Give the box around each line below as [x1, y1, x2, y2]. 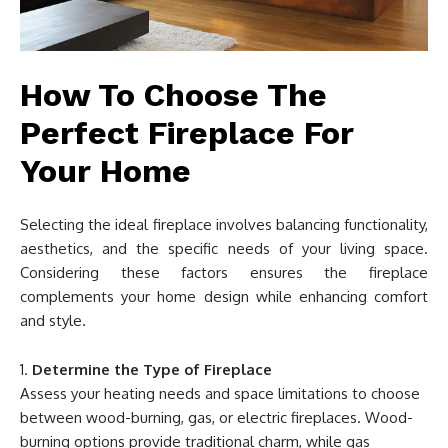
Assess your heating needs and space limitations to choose [20, 383, 420, 403]
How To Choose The [20, 75, 327, 114]
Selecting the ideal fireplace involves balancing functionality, [20, 214, 428, 234]
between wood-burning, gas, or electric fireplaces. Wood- [20, 407, 413, 427]
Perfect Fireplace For [20, 113, 354, 152]
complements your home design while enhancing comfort [20, 286, 428, 306]
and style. [20, 310, 86, 330]
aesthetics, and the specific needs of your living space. [20, 238, 428, 258]
